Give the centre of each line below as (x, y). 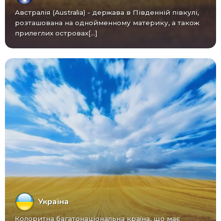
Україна (53, 202)
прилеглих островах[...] (56, 33)
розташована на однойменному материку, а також (107, 22)
